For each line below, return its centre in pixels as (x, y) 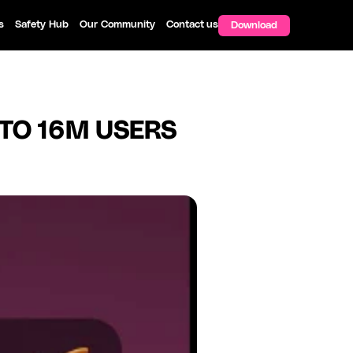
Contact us (192, 25)
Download (254, 25)
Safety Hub (42, 25)
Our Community (118, 25)
